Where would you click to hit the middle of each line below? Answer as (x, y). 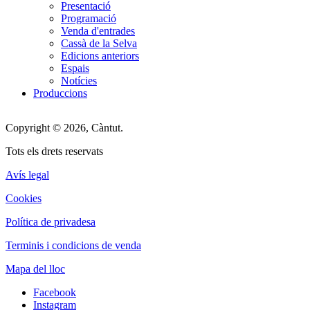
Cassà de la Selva (99, 43)
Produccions (60, 93)
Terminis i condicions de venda (73, 245)
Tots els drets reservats (54, 151)
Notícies (79, 80)
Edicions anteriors (100, 55)
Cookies (24, 198)
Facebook (55, 292)
